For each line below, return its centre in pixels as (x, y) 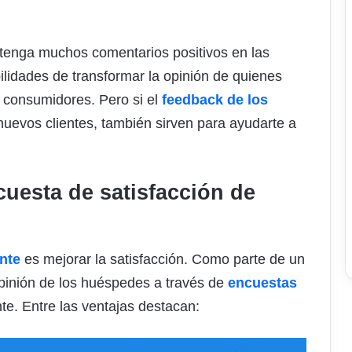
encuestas (262, 282)
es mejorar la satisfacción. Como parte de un (163, 259)
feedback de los (215, 100)
